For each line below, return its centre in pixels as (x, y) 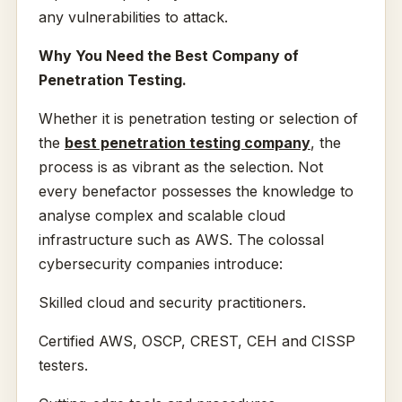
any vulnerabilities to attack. (133, 17)
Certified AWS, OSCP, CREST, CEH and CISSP (197, 341)
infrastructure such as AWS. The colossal (181, 240)
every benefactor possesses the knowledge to (196, 192)
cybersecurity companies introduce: (160, 264)
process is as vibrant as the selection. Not (180, 167)
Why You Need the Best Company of (168, 56)
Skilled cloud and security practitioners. (172, 303)
